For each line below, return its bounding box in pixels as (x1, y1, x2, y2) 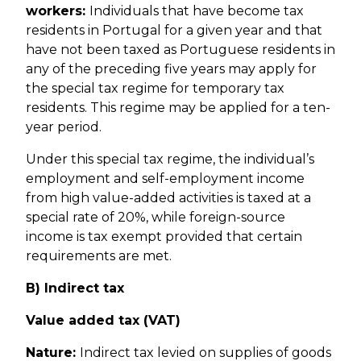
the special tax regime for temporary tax (26, 81, 284, 97)
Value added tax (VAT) (26, 313, 180, 329)
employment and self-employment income (26, 171, 305, 187)
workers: (26, 3, 89, 19)
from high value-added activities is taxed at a (26, 190, 311, 206)
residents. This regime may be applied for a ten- (26, 100, 330, 116)
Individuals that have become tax (89, 3, 304, 19)
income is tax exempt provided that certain (26, 229, 302, 245)
